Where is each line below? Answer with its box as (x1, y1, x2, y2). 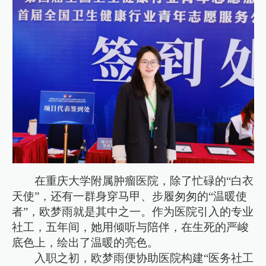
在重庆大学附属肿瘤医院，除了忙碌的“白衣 (34, 174, 254, 187)
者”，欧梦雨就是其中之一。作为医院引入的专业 (12, 205, 254, 218)
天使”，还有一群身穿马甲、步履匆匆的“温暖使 (12, 189, 248, 202)
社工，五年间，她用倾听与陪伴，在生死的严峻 (12, 220, 249, 233)
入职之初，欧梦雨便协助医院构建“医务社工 (34, 251, 254, 264)
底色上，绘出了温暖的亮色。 (12, 236, 159, 249)
